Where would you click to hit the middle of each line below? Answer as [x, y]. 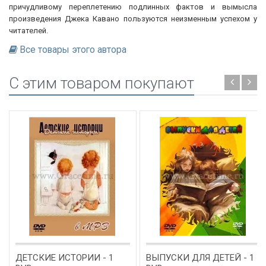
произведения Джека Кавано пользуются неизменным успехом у [133, 18]
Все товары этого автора [73, 50]
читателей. [28, 30]
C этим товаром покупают [102, 83]
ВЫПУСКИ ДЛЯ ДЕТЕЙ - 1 [200, 257]
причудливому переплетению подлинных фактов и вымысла [133, 7]
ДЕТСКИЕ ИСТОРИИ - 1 [64, 257]
